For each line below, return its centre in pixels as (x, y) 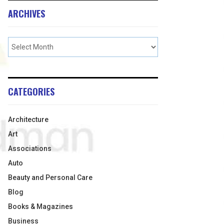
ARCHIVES (26, 13)
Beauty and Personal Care (50, 177)
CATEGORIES (31, 91)
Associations (30, 148)
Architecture (28, 119)
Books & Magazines (40, 206)
